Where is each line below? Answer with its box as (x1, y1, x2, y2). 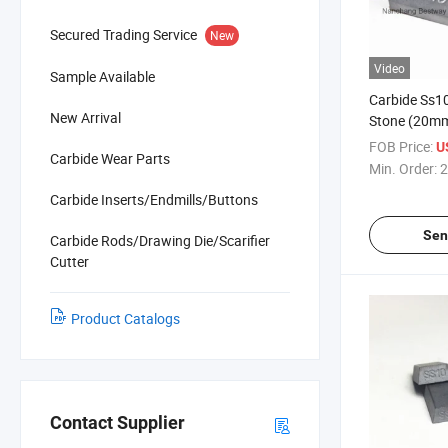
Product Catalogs (71, 308, 180, 328)
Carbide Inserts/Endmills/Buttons (50, 189, 258, 209)
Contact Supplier (50, 412, 185, 434)
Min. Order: (369, 158, 437, 178)
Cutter (50, 251, 89, 271)
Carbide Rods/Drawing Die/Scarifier (50, 230, 270, 250)
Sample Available (50, 66, 155, 86)
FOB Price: (369, 136, 433, 156)
